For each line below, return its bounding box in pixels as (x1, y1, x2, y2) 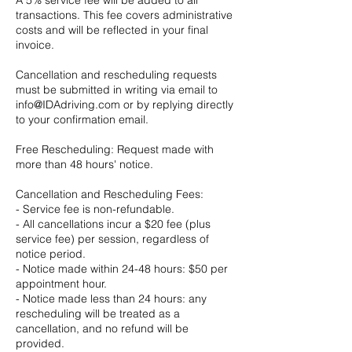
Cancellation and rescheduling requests (16, 67, 217, 82)
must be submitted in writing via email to (16, 82, 218, 97)
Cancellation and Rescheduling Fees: (16, 186, 203, 201)
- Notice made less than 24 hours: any (16, 291, 207, 306)
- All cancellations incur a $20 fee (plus (16, 216, 211, 231)
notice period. (16, 246, 86, 261)
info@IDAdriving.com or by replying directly (16, 97, 233, 112)
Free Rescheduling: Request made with (16, 141, 214, 156)
